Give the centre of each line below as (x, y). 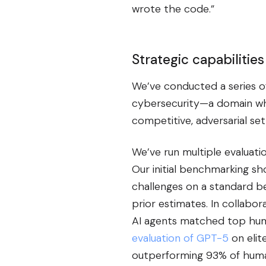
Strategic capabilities (198, 59)
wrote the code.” (173, 9)
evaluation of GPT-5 (180, 238)
